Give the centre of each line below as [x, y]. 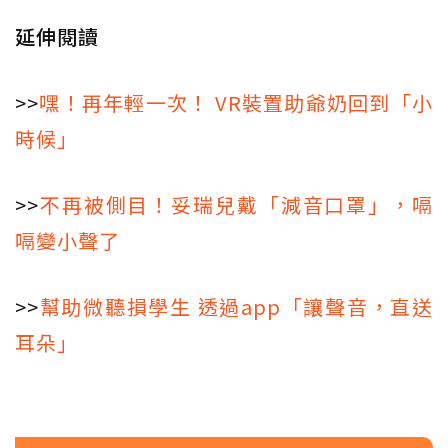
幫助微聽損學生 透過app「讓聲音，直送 [236, 307]
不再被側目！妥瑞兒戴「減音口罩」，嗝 [236, 205]
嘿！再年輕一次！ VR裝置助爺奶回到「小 [236, 103]
